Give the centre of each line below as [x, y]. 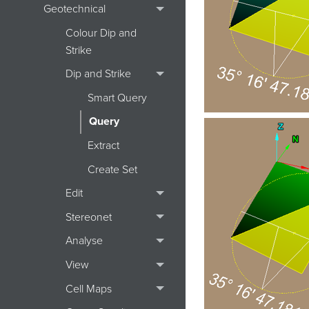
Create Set [112, 169]
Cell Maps [88, 289]
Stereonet [88, 217]
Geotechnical [74, 9]
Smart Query [117, 98]
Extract [103, 146]
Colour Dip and [101, 33]
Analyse [84, 241]
